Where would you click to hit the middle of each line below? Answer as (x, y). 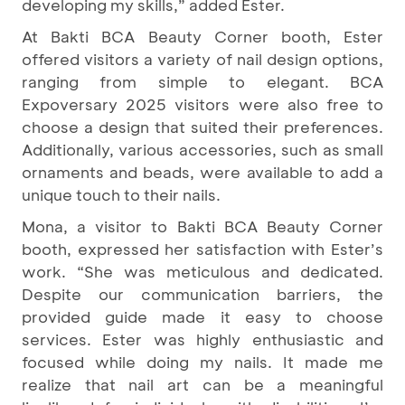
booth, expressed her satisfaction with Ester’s (202, 249)
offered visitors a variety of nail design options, (202, 59)
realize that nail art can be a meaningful (202, 384)
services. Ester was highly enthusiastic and (202, 339)
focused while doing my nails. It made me (202, 362)
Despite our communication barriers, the (202, 294)
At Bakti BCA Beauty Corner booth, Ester (202, 36)
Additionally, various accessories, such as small (202, 149)
